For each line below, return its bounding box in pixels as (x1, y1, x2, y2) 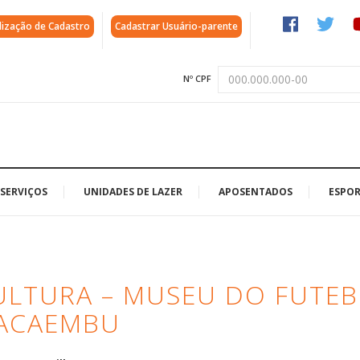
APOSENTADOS (219, 184, 292, 198)
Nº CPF (183, 72, 211, 84)
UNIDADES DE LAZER (84, 184, 182, 198)
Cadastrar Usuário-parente (115, 19, 238, 33)
